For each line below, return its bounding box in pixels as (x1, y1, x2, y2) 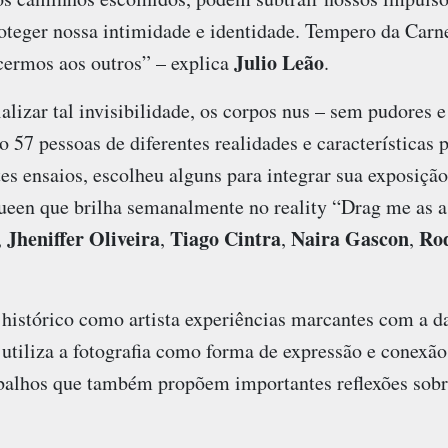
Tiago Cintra (169, 224, 281, 254)
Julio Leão (233, 48, 324, 78)
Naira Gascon (290, 224, 409, 254)
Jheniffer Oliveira (6, 224, 160, 254)
